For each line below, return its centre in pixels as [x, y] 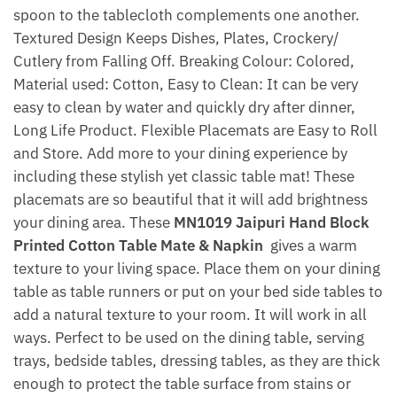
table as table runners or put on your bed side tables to [198, 291]
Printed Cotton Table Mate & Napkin [138, 245]
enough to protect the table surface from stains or [182, 383]
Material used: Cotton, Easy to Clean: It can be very [186, 84]
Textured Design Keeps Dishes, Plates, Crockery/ [176, 38]
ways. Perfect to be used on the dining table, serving [189, 337]
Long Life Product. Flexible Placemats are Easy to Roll [195, 130]
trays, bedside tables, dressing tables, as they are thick [197, 360]
